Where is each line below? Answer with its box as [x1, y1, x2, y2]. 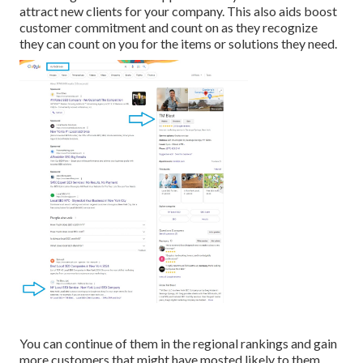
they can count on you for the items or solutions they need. [19, 36, 337, 52]
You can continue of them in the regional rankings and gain [19, 335, 337, 352]
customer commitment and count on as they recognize [19, 19, 318, 36]
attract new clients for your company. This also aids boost [19, 3, 337, 19]
